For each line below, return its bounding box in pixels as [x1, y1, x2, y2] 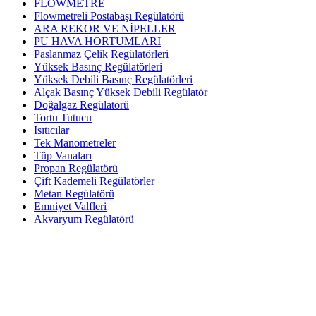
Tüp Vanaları [34, 150, 92, 162]
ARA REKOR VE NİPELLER [34, 23, 176, 35]
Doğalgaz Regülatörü [34, 99, 129, 111]
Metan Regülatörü [34, 188, 114, 200]
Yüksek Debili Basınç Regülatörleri [34, 73, 193, 85]
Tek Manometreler [34, 137, 116, 149]
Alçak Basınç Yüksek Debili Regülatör [34, 86, 207, 98]
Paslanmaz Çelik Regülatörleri [34, 48, 169, 60]
